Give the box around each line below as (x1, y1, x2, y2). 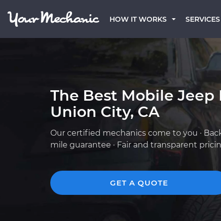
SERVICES (185, 15, 220, 24)
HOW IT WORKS (110, 15, 167, 24)
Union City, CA (50, 103, 159, 121)
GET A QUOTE (110, 178, 168, 187)
